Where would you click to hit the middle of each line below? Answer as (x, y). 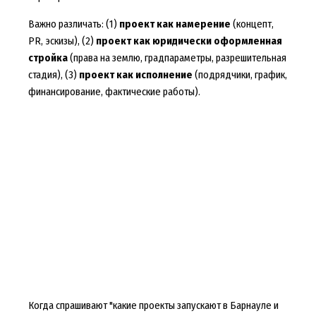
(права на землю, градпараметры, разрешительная (177, 57)
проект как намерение (175, 24)
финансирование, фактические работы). (114, 91)
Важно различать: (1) (73, 24)
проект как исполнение (135, 74)
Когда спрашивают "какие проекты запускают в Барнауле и (153, 306)
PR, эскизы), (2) (62, 41)
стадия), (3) (53, 74)
